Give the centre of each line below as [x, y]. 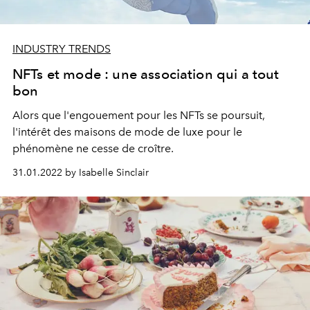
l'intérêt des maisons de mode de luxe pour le [127, 132]
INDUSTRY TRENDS [62, 49]
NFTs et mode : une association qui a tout [146, 74]
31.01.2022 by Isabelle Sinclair [81, 173]
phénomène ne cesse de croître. [93, 149]
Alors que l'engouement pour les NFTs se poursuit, [139, 116]
